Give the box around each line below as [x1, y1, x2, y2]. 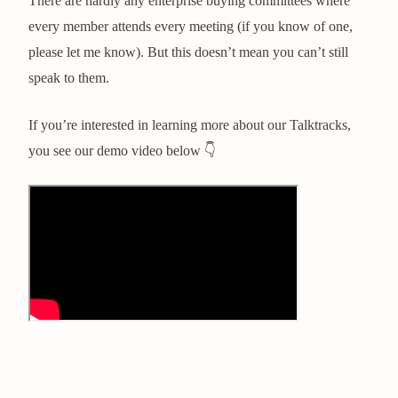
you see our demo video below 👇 [28, 142, 216, 158]
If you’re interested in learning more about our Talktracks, [28, 116, 351, 132]
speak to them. [28, 69, 109, 85]
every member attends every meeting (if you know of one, [28, 18, 353, 34]
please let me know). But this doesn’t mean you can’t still [28, 44, 348, 60]
